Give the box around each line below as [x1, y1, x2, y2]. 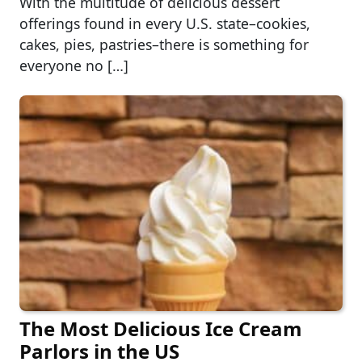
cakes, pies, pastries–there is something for [19, 35, 309, 55]
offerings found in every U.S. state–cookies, [19, 14, 310, 34]
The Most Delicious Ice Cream [19, 315, 302, 343]
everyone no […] [19, 56, 128, 76]
